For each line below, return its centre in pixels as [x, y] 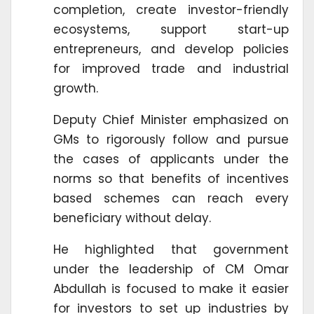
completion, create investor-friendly [171, 10]
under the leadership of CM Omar [171, 269]
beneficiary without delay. [132, 218]
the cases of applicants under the [171, 159]
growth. [76, 89]
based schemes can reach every [171, 199]
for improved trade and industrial [171, 69]
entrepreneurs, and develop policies [171, 49]
